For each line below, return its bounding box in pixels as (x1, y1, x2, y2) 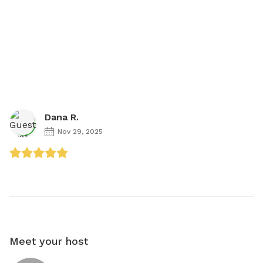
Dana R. (45, 112, 79, 123)
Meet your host (9, 235, 88, 247)
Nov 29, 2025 (58, 127, 103, 136)
